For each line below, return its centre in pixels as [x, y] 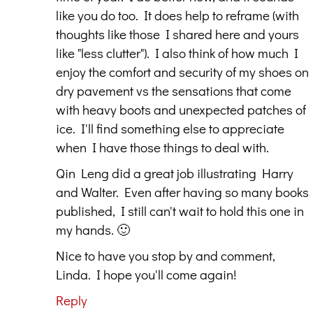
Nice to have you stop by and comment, [166, 255]
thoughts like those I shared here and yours [177, 34]
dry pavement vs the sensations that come [174, 90]
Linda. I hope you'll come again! [146, 274]
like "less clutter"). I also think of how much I [177, 52]
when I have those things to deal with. [162, 147]
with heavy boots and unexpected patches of [181, 109]
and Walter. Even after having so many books [182, 191]
